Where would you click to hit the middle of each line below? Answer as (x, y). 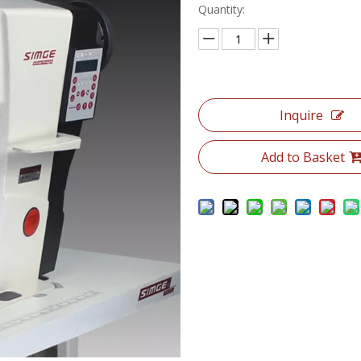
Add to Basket (303, 157)
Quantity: (221, 9)
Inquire (301, 115)
